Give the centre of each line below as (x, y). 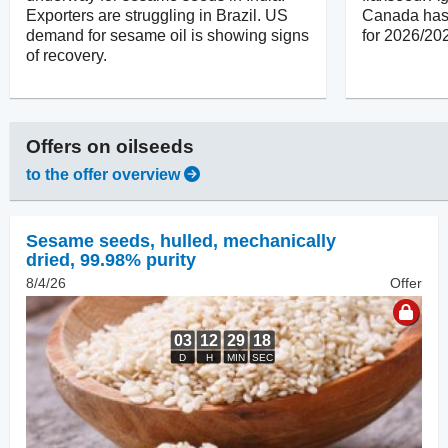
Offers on (71, 146)
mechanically (279, 240)
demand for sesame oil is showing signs (167, 35)
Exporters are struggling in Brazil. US (157, 15)
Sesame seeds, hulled (119, 240)
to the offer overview (103, 174)
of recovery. (66, 55)
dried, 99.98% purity (111, 259)
